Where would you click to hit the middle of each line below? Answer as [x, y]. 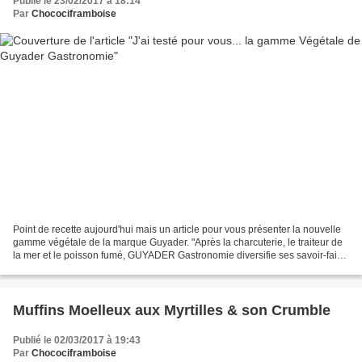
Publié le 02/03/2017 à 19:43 [77, 341]
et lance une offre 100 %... [70, 269]
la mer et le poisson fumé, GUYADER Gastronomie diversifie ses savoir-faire [179, 256]
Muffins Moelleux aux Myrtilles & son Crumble [172, 311]
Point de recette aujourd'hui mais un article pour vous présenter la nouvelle [177, 230]
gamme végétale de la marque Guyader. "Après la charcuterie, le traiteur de [178, 243]
